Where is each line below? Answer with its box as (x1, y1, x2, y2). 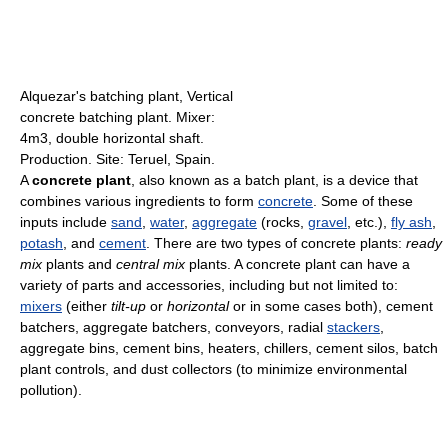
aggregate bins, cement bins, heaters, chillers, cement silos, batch (20, 340, 438, 357)
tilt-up (111, 298, 146, 315)
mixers (20, 298, 62, 315)
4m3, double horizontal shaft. (20, 130, 204, 147)
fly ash (391, 214, 432, 231)
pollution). (20, 382, 82, 399)
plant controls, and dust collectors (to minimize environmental (20, 361, 407, 378)
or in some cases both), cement (229, 298, 433, 315)
